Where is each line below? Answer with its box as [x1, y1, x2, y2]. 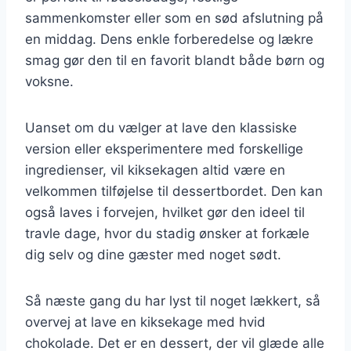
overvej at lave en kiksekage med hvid [25, 313, 266, 330]
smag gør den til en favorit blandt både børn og [25, 52, 324, 68]
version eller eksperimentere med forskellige [25, 140, 303, 157]
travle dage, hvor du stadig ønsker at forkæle [25, 225, 309, 241]
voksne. [25, 73, 74, 89]
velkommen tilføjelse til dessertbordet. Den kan [25, 183, 323, 199]
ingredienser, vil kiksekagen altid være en [25, 161, 285, 178]
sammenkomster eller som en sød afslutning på [25, 9, 324, 26]
